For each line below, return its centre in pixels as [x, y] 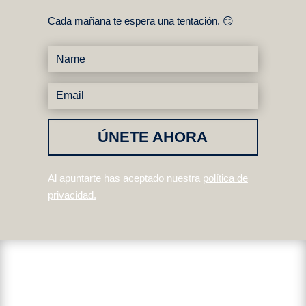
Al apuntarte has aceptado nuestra [125, 178]
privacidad [70, 195]
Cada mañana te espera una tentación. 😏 [140, 20]
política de [225, 178]
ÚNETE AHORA [153, 137]
